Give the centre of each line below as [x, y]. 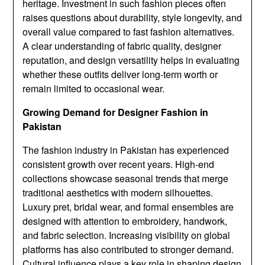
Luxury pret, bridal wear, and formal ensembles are [128, 207]
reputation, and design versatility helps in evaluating [131, 60]
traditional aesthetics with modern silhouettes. [118, 193]
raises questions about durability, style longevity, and [132, 18]
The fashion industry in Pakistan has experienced [126, 150]
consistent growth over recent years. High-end [119, 164]
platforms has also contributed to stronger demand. [128, 250]
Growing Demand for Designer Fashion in [116, 112]
